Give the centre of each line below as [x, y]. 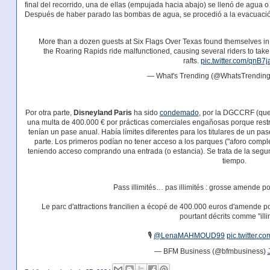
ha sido [146, 112]
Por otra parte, [49, 112]
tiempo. [234, 161]
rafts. [192, 61]
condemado [179, 112]
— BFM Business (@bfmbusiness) [211, 251]
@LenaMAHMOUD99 [190, 236]
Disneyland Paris [102, 112]
